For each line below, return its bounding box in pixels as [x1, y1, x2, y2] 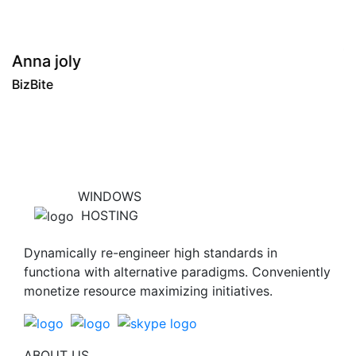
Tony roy [25, 44, 91, 64]
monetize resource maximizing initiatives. [24, 282, 273, 299]
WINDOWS [78, 188, 141, 204]
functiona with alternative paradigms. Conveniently [24, 263, 331, 280]
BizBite [25, 69, 67, 86]
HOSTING [81, 207, 138, 223]
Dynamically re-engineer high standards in [24, 244, 277, 261]
